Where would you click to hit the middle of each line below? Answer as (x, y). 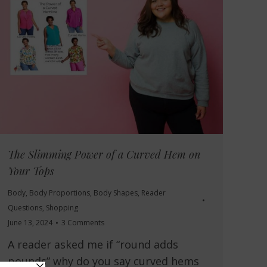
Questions (25, 208)
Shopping (62, 208)
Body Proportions (60, 193)
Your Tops (31, 171)
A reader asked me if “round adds (93, 245)
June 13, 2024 (30, 223)
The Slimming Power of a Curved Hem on (104, 155)
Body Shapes (116, 193)
